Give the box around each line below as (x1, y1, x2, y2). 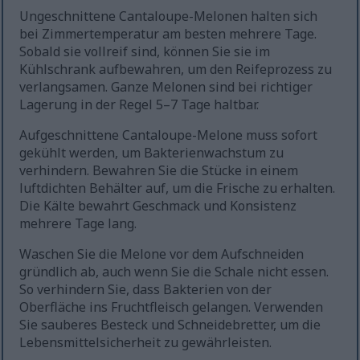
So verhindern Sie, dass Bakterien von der (19, 280, 272, 298)
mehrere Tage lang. (19, 214, 137, 232)
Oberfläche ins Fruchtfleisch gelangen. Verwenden (19, 297, 324, 316)
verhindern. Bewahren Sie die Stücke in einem (19, 161, 299, 179)
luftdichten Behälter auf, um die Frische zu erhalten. (19, 178, 336, 197)
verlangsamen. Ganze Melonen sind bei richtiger (19, 77, 313, 96)
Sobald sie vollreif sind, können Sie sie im (19, 42, 271, 60)
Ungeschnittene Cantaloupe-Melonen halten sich (19, 6, 318, 25)
